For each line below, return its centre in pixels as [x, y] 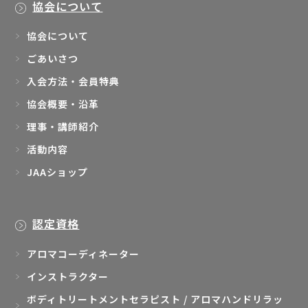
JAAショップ [58, 172]
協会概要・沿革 [63, 104]
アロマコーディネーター [84, 253]
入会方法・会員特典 [74, 81]
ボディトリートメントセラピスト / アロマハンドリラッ [155, 299]
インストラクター [68, 276]
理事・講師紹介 [63, 127]
